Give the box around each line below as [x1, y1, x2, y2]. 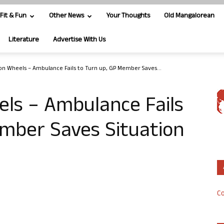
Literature [8, 34, 39, 46]
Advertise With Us [53, 34, 105, 46]
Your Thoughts [106, 10, 150, 22]
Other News [49, 10, 84, 22]
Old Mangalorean [164, 10, 214, 22]
